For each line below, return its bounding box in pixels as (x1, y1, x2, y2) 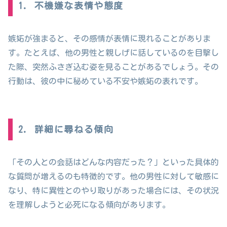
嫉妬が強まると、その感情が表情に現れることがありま (8, 34, 211, 43)
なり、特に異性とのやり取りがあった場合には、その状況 (8, 186, 219, 195)
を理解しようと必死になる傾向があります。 (8, 201, 170, 209)
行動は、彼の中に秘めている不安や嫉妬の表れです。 (8, 77, 203, 85)
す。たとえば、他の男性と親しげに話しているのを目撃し (8, 48, 219, 57)
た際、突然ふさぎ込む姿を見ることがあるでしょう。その (8, 62, 219, 71)
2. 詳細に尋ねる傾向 (18, 125, 114, 134)
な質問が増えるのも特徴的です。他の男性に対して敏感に (8, 172, 219, 181)
